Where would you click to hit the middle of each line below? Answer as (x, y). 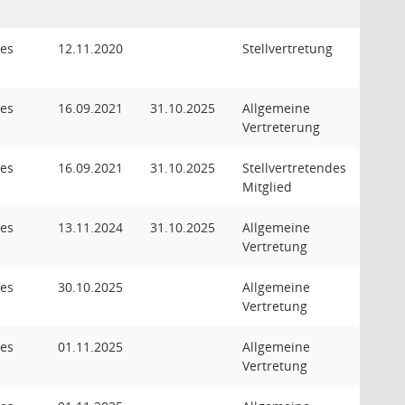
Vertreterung (281, 127)
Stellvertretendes (294, 168)
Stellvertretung (287, 48)
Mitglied (267, 187)
